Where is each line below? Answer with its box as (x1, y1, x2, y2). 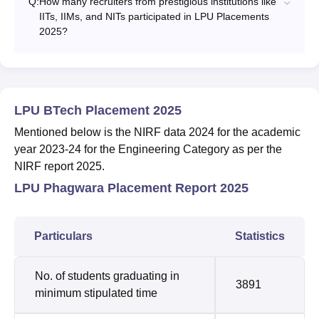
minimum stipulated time (35, 287, 157, 300)
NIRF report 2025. (14, 160, 108, 173)
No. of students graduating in (35, 270, 179, 283)
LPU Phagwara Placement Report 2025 (14, 181, 249, 196)
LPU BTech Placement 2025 (14, 103, 182, 118)
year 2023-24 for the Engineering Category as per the (14, 143, 282, 156)
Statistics (235, 230, 285, 243)
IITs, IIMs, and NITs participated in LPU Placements (39, 11, 269, 23)
